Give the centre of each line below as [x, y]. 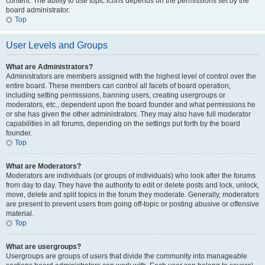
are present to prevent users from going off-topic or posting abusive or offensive [132, 204]
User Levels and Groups [57, 45]
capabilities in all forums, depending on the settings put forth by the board [123, 124]
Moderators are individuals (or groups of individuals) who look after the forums [131, 176]
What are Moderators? [43, 166]
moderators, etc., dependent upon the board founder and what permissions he [131, 105]
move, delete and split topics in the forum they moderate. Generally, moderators [132, 195]
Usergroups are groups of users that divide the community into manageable [127, 256]
